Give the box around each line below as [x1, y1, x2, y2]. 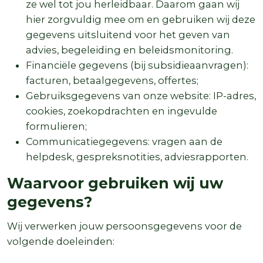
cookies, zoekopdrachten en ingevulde [26, 104, 217, 117]
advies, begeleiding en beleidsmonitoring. [26, 43, 233, 56]
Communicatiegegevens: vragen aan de [26, 135, 222, 147]
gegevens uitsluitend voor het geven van [26, 28, 230, 41]
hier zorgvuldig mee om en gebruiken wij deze [26, 13, 255, 25]
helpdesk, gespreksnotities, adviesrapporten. [26, 150, 251, 163]
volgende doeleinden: [7, 235, 117, 247]
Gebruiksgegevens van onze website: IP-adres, [26, 89, 256, 102]
